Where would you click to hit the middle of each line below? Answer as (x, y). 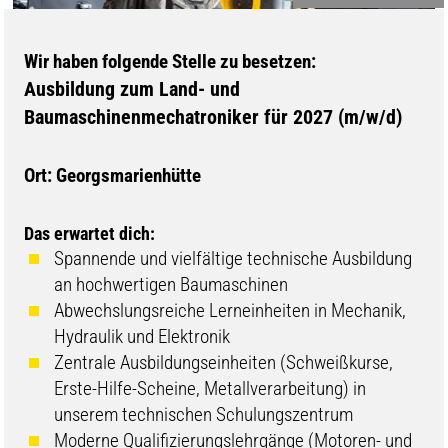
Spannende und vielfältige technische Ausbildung (233, 258)
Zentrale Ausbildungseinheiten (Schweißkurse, (224, 362)
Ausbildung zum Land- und (132, 88)
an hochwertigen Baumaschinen (173, 284)
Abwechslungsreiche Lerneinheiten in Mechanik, (230, 310)
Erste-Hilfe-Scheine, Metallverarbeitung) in (210, 388)
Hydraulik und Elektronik (142, 336)
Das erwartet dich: (90, 233)
